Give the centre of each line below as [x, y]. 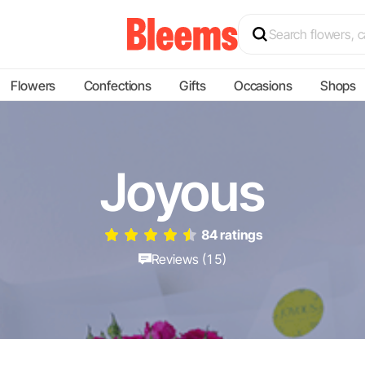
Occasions [263, 86]
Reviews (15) [189, 259]
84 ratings [231, 235]
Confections [117, 86]
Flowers [33, 86]
